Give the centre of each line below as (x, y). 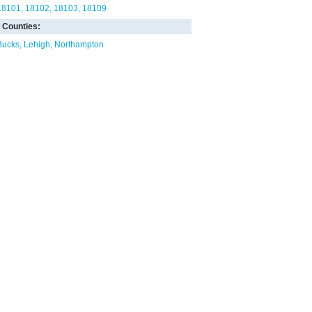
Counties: (21, 26)
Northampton (79, 45)
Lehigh (37, 45)
